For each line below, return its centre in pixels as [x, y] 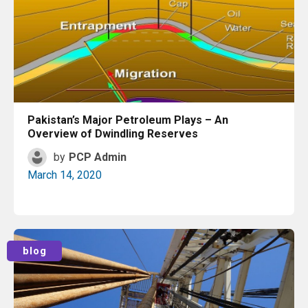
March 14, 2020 [65, 175]
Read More [159, 238]
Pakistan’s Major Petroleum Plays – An [128, 120]
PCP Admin [98, 157]
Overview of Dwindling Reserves [113, 134]
